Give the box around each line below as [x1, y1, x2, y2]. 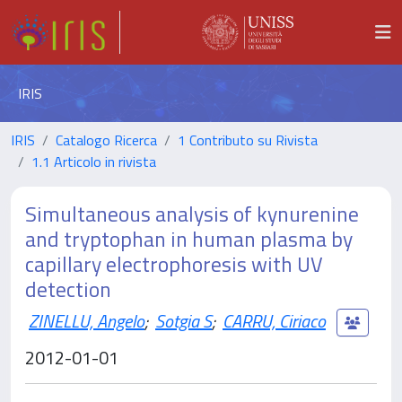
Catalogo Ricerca [56, 129, 157, 151]
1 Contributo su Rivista [178, 129, 318, 151]
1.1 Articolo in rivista [31, 151, 156, 172]
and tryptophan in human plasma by [25, 223, 353, 255]
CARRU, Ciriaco [223, 306, 326, 335]
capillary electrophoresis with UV [25, 248, 323, 280]
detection [25, 273, 111, 305]
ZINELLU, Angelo [29, 306, 144, 335]
